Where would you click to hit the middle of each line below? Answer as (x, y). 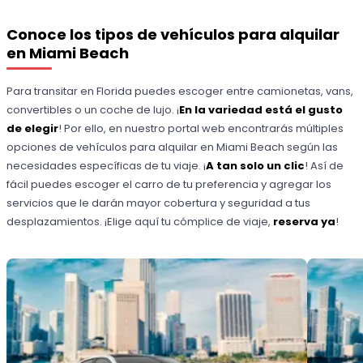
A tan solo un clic (256, 166)
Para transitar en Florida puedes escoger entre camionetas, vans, (180, 92)
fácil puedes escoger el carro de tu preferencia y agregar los (169, 185)
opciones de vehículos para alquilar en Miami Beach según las (173, 147)
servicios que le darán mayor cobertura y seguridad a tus (159, 203)
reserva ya (305, 222)
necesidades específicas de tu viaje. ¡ (107, 166)
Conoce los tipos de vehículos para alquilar (173, 34)
